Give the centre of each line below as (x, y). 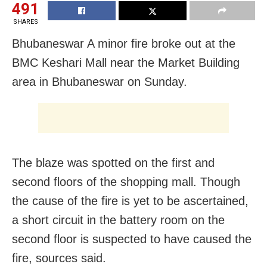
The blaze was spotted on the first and (113, 162)
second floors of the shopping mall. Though (126, 181)
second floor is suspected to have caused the (132, 239)
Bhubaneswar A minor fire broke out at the (124, 43)
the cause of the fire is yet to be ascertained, (130, 201)
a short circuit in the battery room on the (118, 220)
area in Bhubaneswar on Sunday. (100, 81)
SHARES (25, 21)
